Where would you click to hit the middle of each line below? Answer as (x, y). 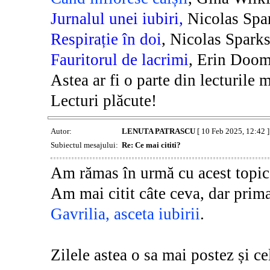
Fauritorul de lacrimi (119, 59)
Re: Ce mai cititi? (151, 145)
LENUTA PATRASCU (158, 131)
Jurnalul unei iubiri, (117, 18)
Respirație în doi (106, 39)
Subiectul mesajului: (85, 145)
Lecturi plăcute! (103, 100)
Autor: (62, 131)
